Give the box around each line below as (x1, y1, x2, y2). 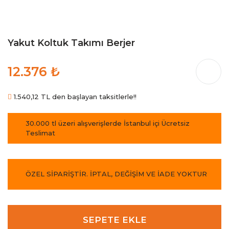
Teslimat (26, 128, 55, 137)
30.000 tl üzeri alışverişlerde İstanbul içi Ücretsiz (26, 119, 190, 127)
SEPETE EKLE (82, 215, 147, 225)
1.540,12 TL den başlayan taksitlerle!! (12, 92, 136, 101)
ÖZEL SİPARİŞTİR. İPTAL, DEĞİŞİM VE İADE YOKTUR (26, 170, 207, 178)
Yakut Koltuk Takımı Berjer (8, 37, 135, 49)
